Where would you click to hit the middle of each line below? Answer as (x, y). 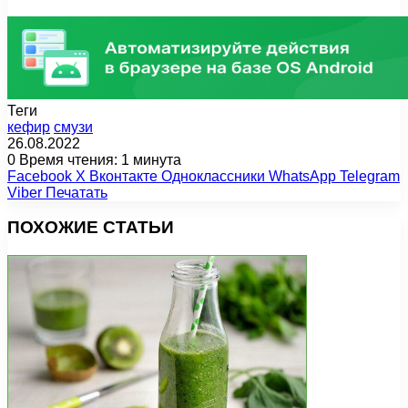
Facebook (40, 176)
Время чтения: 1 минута (98, 159)
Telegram (370, 176)
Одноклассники (213, 176)
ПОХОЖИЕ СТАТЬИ (91, 228)
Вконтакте (123, 176)
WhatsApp (302, 176)
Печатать (76, 192)
